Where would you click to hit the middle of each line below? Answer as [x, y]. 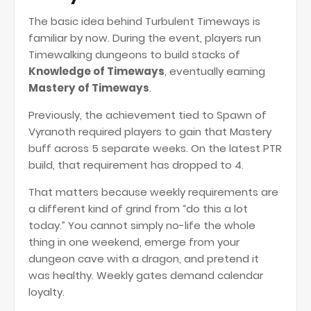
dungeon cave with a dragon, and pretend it [144, 259]
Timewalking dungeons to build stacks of [134, 54]
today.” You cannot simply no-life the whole [142, 225]
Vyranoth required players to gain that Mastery [150, 132]
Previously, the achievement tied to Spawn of [148, 115]
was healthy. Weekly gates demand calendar [146, 275]
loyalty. [47, 292]
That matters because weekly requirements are [153, 192]
